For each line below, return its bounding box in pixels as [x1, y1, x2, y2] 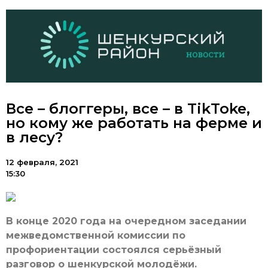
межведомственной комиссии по [6, 230, 185, 242]
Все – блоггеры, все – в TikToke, [6, 100, 250, 118]
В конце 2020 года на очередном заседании [6, 215, 246, 227]
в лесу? [6, 129, 63, 147]
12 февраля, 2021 [6, 157, 78, 167]
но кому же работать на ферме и [6, 114, 262, 132]
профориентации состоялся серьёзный [6, 244, 221, 256]
